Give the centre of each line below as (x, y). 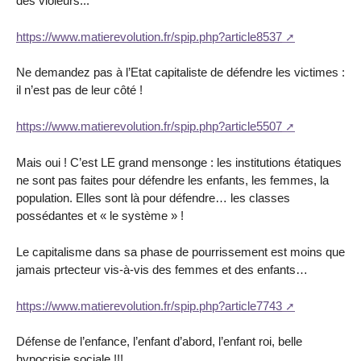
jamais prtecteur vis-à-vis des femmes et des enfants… (162, 269)
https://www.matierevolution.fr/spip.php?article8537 (149, 36)
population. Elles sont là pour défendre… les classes (153, 198)
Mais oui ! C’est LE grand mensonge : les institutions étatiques (179, 163)
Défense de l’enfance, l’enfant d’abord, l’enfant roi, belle (159, 342)
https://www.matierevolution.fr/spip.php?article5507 (149, 127)
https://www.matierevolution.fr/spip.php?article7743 (149, 305)
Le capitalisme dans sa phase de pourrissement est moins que (180, 251)
